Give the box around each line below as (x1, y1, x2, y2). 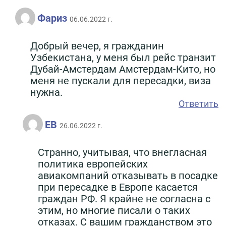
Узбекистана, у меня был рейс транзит (30, 51, 216, 64)
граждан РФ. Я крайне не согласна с (38, 192, 210, 205)
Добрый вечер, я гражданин (30, 39, 164, 52)
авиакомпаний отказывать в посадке (38, 169, 218, 182)
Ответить (179, 98, 218, 109)
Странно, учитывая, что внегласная (38, 146, 207, 158)
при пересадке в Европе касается (38, 181, 198, 193)
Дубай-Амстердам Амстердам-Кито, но (30, 63, 215, 75)
